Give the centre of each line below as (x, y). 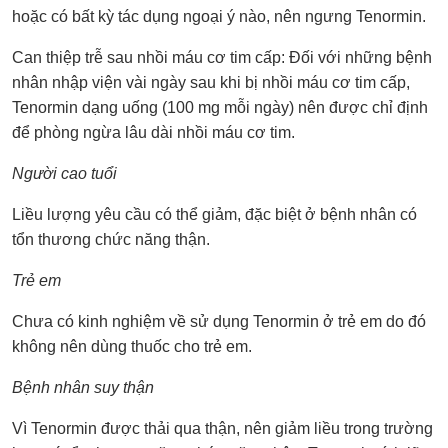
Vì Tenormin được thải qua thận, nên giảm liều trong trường (222, 428)
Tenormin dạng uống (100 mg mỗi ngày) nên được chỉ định (220, 107)
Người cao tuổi (64, 173)
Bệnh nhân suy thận (83, 387)
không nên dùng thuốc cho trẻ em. (132, 346)
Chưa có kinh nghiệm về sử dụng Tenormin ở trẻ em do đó (219, 321)
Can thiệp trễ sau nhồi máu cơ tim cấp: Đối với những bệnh (222, 57)
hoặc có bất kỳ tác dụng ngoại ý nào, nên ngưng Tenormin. (219, 16)
